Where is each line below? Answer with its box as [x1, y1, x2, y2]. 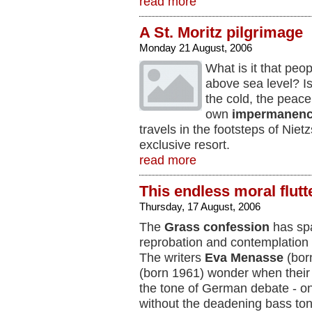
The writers [139, 251, 205, 265]
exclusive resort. [139, 138, 230, 152]
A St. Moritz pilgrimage [139, 24, 303, 41]
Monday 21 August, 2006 [139, 42, 252, 54]
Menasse [231, 251, 283, 265]
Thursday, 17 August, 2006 [139, 201, 260, 212]
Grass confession [164, 220, 270, 234]
